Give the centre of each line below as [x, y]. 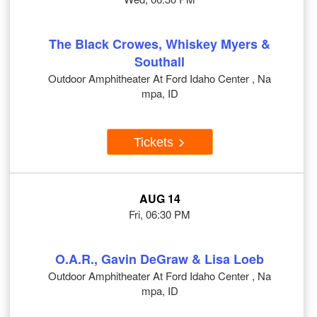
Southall [160, 62]
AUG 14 [160, 199]
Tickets [155, 142]
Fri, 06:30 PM [160, 214]
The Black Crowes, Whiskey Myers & [160, 44]
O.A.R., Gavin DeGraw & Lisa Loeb [160, 259]
